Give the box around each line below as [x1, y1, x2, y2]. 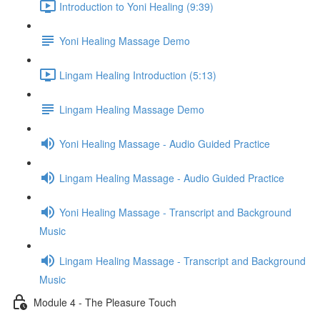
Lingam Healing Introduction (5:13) [59, 67, 216, 82]
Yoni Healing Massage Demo [59, 33, 190, 48]
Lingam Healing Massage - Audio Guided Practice [59, 170, 284, 185]
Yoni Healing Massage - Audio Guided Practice [59, 136, 270, 151]
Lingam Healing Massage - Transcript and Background [59, 253, 306, 268]
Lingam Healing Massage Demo [59, 101, 204, 116]
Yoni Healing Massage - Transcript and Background [59, 204, 291, 219]
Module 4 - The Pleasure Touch [34, 294, 176, 309]
